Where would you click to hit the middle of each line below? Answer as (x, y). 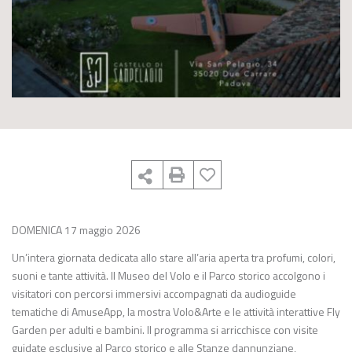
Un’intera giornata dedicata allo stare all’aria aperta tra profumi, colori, (174, 257)
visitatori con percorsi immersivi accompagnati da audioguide (154, 293)
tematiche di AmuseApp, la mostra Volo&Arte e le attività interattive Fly (176, 312)
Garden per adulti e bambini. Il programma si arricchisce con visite (165, 330)
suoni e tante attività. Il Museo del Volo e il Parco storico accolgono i (169, 275)
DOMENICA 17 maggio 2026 (76, 230)
